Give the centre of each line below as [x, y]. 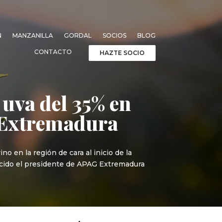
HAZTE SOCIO [122, 53]
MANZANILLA [32, 35]
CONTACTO [53, 52]
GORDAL [78, 35]
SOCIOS [114, 35]
